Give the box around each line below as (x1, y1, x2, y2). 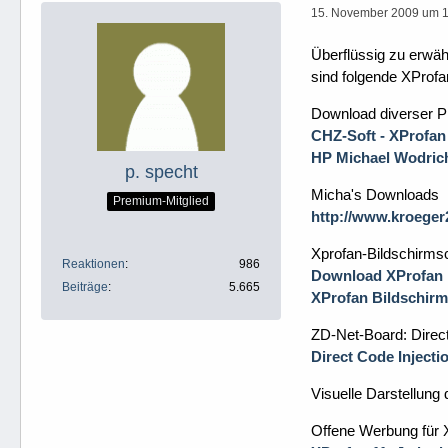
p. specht (124, 162, 198, 182)
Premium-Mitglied (113, 193, 209, 208)
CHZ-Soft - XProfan (311, 127, 446, 144)
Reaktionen (62, 257, 125, 271)
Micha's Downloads (311, 186, 439, 203)
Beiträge (62, 280, 108, 294)
